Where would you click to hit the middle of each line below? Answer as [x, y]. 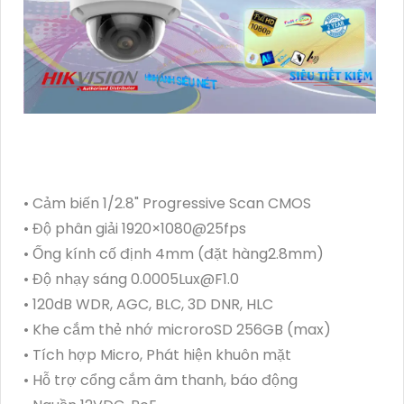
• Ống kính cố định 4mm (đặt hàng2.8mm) [174, 254]
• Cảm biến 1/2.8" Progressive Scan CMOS [167, 204]
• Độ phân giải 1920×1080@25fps [135, 229]
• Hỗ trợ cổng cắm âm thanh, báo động [161, 381]
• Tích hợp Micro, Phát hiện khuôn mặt [157, 355]
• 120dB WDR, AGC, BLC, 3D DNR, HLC [148, 305]
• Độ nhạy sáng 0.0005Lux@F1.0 [131, 280]
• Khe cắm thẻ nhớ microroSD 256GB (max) [177, 330]
